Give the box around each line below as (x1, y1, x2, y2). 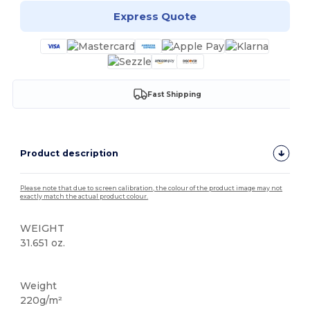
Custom (24, 261, 55, 271)
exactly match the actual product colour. (20, 193, 149, 201)
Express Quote (113, 9, 197, 23)
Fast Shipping (147, 89, 201, 99)
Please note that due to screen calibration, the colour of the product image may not (20, 185, 283, 192)
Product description (20, 148, 119, 159)
